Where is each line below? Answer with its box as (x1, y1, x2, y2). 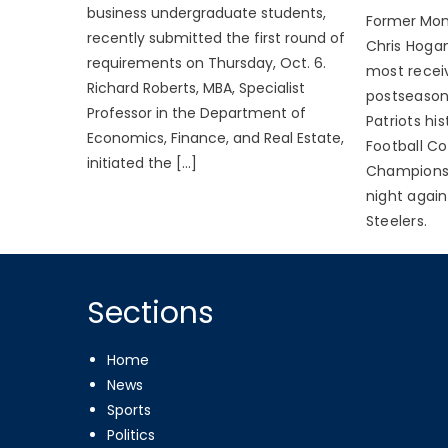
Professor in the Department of (87, 102, 307, 123)
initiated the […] (87, 152, 198, 173)
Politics (107, 424, 156, 445)
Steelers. (365, 210, 428, 231)
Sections (87, 291, 215, 334)
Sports (107, 399, 152, 420)
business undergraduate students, (87, 2, 327, 23)
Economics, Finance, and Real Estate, (87, 127, 345, 148)
